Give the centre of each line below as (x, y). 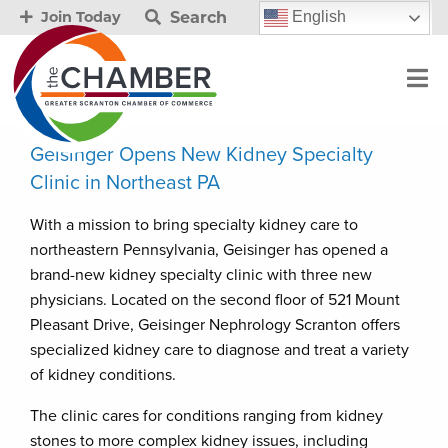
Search (196, 17)
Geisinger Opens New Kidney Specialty (201, 155)
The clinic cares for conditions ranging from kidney (206, 416)
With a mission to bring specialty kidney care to (194, 225)
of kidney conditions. (103, 375)
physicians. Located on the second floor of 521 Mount (215, 300)
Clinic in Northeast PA (125, 183)
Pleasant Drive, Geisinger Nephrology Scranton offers (215, 325)
